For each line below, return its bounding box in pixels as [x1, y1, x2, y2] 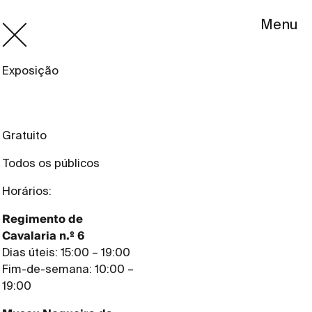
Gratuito [2, 128, 47, 143]
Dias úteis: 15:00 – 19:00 [2, 245, 131, 260]
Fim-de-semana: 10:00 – [2, 262, 134, 276]
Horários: [2, 184, 52, 198]
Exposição [2, 63, 59, 78]
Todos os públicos [2, 156, 100, 171]
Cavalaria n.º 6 [2, 226, 86, 246]
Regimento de [2, 210, 84, 229]
